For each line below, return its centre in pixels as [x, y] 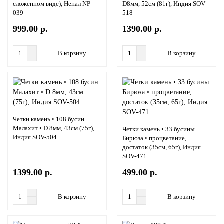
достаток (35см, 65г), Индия [162, 147]
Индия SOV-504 [35, 137]
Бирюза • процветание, [154, 138]
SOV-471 [135, 156]
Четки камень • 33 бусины [159, 129]
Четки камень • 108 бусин [49, 119]
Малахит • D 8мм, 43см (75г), [54, 128]
